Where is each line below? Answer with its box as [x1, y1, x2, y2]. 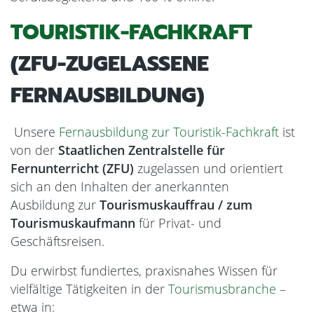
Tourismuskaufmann [11, 214, 135, 231]
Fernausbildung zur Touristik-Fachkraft [59, 123, 279, 140]
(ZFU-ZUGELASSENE [11, 48, 209, 80]
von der [11, 142, 58, 158]
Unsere [11, 123, 59, 140]
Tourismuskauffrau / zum [100, 196, 252, 213]
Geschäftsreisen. [11, 233, 104, 250]
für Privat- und [135, 214, 221, 231]
